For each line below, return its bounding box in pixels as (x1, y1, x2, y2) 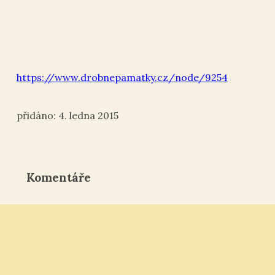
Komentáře (26, 169, 91, 185)
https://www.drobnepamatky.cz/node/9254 (16, 71, 228, 84)
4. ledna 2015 (58, 109, 118, 122)
